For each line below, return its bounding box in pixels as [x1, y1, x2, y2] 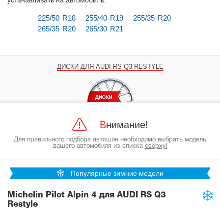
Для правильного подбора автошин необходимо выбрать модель [14, 137, 206, 143]
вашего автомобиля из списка [53, 143, 145, 149]
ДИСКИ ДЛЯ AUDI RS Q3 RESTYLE [56, 63, 164, 70]
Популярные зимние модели [71, 169, 164, 177]
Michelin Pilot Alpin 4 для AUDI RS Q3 [7, 191, 166, 199]
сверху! [144, 143, 167, 149]
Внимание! [106, 119, 148, 130]
